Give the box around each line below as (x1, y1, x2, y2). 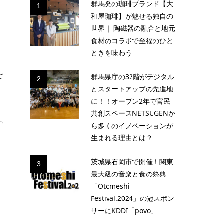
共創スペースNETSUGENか (91, 109, 175, 118)
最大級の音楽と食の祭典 (91, 169, 166, 178)
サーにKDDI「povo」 (91, 206, 157, 215)
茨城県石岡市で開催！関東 (91, 157, 173, 166)
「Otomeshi (91, 181, 130, 191)
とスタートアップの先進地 (91, 84, 173, 93)
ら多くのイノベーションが (91, 121, 173, 130)
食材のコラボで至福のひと (91, 36, 173, 45)
